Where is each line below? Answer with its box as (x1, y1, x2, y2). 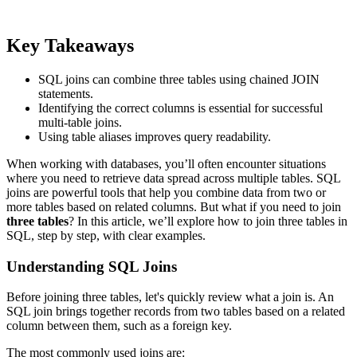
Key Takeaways (6, 35, 134, 57)
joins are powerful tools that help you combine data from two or (6, 186, 326, 200)
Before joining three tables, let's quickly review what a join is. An (6, 290, 334, 304)
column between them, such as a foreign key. (6, 319, 232, 333)
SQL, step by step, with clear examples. (6, 229, 206, 243)
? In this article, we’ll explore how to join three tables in (69, 214, 347, 229)
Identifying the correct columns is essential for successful (38, 101, 323, 116)
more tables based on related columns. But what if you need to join (6, 200, 341, 214)
